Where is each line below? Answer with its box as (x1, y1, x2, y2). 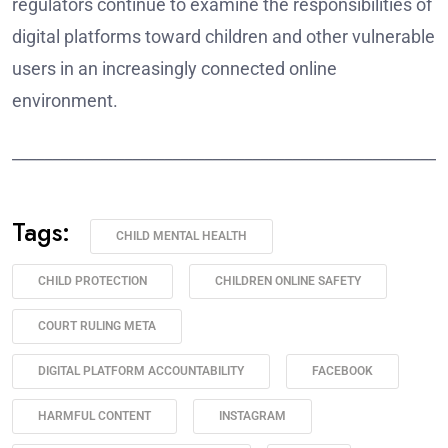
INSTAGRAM (219, 409, 286, 424)
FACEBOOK (312, 364, 373, 379)
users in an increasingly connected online (12, 58, 337, 80)
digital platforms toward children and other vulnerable (12, 26, 435, 48)
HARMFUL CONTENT (38, 409, 151, 424)
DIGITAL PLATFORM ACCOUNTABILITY (38, 364, 244, 379)
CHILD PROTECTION (38, 274, 147, 289)
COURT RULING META (38, 319, 156, 334)
